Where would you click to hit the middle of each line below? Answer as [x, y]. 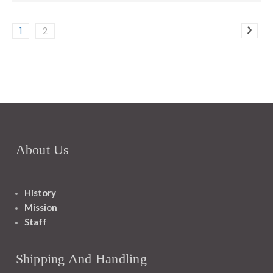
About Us [42, 150]
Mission [41, 207]
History [40, 193]
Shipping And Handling [81, 258]
